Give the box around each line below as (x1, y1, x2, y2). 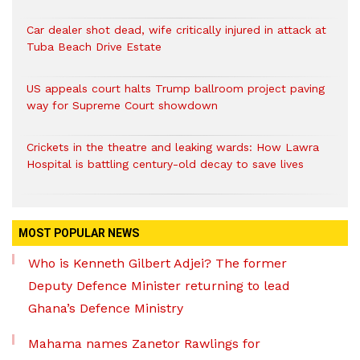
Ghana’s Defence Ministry (28, 301, 183, 317)
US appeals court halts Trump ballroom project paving (27, 82, 325, 96)
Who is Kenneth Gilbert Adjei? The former (28, 256, 287, 272)
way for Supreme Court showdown (27, 99, 218, 112)
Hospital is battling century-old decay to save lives (27, 157, 304, 171)
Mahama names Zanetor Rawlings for (28, 336, 260, 352)
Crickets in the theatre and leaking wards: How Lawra (27, 141, 319, 154)
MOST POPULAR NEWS (18, 227, 139, 240)
